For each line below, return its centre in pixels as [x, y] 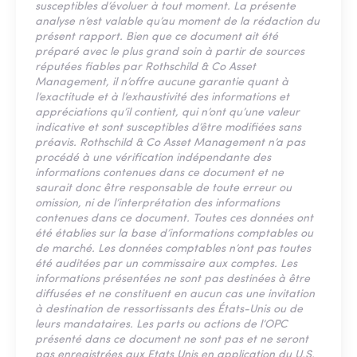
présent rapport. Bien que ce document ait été [157, 37]
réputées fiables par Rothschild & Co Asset [145, 67]
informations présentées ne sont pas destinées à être [173, 279]
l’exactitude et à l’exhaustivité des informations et [162, 97]
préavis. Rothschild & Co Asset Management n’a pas [170, 143]
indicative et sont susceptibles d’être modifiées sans [168, 127]
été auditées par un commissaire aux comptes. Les [166, 264]
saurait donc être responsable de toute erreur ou [163, 188]
